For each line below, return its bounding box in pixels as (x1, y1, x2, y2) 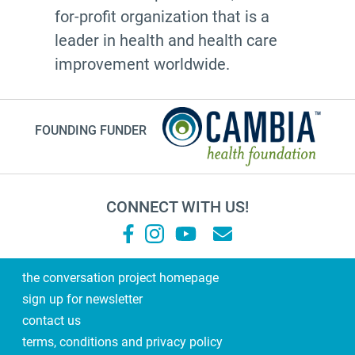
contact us (22, 312, 82, 328)
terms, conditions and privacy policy (22, 334, 223, 349)
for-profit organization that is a (55, 6, 270, 26)
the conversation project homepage (22, 269, 219, 285)
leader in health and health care (55, 30, 278, 50)
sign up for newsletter (22, 291, 143, 307)
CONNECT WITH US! (106, 197, 249, 216)
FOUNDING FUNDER (34, 122, 147, 138)
